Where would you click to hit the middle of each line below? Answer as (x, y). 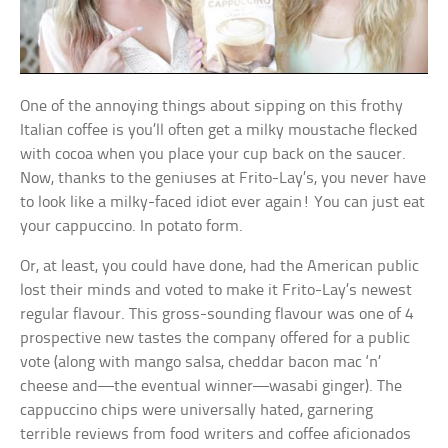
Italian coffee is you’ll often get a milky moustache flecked (219, 131)
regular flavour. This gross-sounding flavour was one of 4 (217, 315)
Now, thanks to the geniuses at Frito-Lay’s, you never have (223, 179)
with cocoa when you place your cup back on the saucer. (213, 155)
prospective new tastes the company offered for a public (215, 339)
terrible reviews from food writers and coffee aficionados (216, 435)
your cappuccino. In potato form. (132, 227)
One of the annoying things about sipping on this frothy (212, 107)
